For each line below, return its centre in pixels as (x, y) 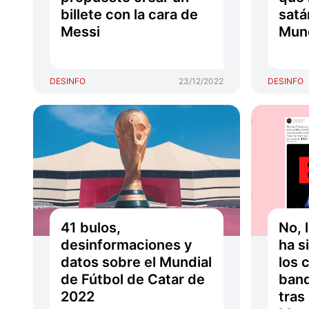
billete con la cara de (129, 14)
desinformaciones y (127, 245)
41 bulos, (91, 228)
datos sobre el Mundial (136, 262)
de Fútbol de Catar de (133, 279)
